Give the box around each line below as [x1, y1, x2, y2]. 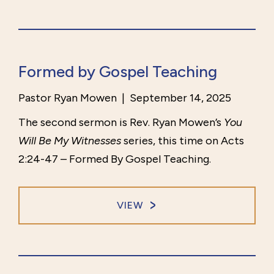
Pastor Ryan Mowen [18, 91, 117, 105]
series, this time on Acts [121, 134, 244, 148]
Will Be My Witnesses [18, 134, 121, 148]
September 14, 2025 [127, 91, 231, 105]
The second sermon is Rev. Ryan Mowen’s [18, 116, 224, 130]
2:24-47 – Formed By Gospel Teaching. [18, 152, 211, 166]
